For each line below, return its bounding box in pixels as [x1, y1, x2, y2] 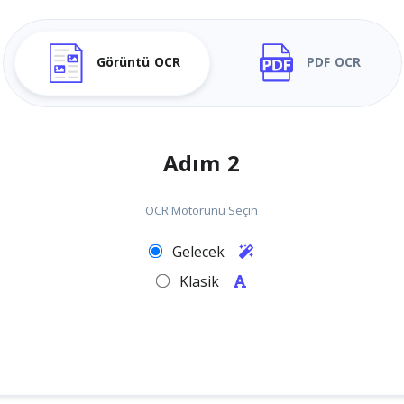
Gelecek [161, 242, 240, 262]
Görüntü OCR [96, 50, 180, 75]
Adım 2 [163, 143, 241, 185]
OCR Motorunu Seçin [145, 202, 259, 218]
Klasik [169, 271, 234, 291]
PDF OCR [306, 50, 361, 75]
